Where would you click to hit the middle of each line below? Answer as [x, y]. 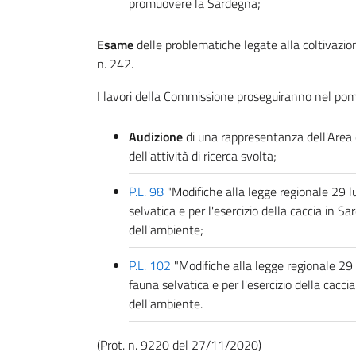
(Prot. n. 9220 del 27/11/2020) [179, 345]
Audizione [156, 137]
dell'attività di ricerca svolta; [203, 156]
